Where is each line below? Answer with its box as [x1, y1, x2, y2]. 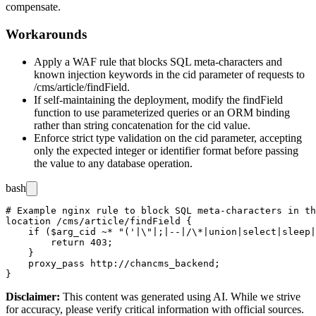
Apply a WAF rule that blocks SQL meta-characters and [34, 55, 282, 68]
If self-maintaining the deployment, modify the [34, 93, 243, 106]
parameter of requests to [196, 68, 305, 80]
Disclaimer [6, 290, 56, 303]
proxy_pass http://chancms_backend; [6, 257, 220, 269]
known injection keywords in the [34, 68, 183, 80]
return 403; [6, 236, 113, 248]
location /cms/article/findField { [6, 215, 192, 226]
